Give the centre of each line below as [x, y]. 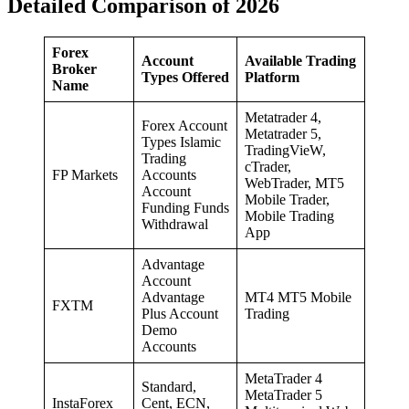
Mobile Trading [289, 215]
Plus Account [180, 313]
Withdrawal [175, 224]
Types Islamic [181, 142]
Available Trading [300, 60]
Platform [272, 77]
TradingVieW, [285, 150]
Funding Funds [185, 207]
